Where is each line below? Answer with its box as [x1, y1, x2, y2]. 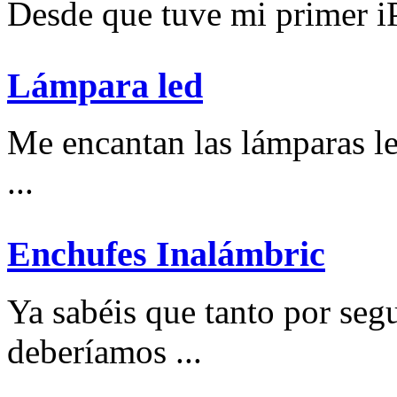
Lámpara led [7, 65, 203, 105]
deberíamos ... [7, 331, 202, 370]
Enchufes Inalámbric [7, 234, 325, 275]
